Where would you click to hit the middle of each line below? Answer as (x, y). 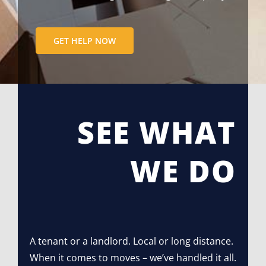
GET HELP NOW (84, 41)
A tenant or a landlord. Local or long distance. (131, 241)
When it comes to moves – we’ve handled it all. (133, 258)
